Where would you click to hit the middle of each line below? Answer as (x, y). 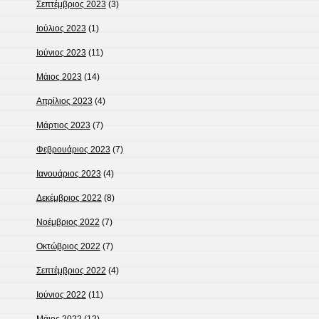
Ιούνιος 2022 (61, 295)
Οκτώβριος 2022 (68, 247)
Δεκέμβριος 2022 (69, 198)
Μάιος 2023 (59, 77)
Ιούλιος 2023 (61, 29)
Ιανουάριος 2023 (68, 174)
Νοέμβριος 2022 (68, 223)
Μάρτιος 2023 (63, 126)
